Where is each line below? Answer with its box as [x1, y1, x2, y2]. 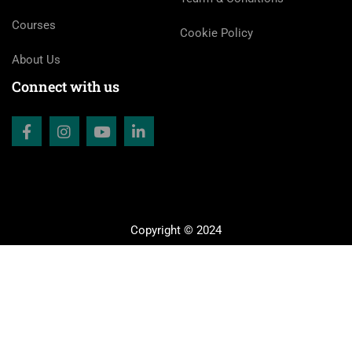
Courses [12, 18, 56, 33]
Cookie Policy [179, 26, 253, 41]
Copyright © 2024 [130, 223, 222, 238]
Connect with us [12, 77, 119, 97]
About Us [12, 53, 60, 68]
